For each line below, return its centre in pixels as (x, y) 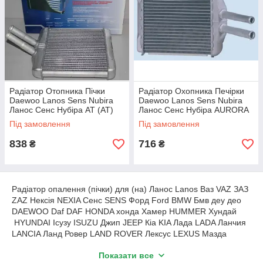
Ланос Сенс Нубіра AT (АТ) (61, 110)
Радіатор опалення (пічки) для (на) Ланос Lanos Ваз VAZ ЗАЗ (130, 189)
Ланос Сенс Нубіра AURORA (194, 110)
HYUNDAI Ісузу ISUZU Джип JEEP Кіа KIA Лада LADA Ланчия (129, 222)
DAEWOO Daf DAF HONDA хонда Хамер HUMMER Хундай (124, 211)
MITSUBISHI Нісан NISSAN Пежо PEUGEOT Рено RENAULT (126, 256)
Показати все (126, 255)
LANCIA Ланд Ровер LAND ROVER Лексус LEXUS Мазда (119, 234)
